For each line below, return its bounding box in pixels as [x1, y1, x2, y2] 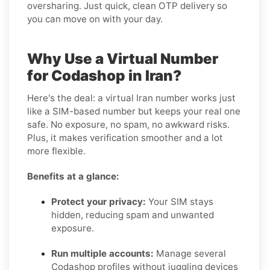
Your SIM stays [146, 195, 213, 207]
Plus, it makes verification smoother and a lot [27, 131, 223, 143]
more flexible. [27, 145, 86, 157]
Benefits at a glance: [27, 170, 119, 182]
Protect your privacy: [51, 195, 146, 207]
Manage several [154, 247, 226, 259]
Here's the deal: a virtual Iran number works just [27, 92, 236, 104]
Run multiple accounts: [51, 247, 154, 259]
